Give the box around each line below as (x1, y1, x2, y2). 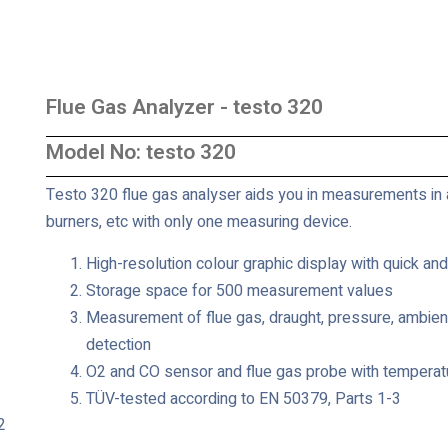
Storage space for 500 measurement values (85, 279, 393, 304)
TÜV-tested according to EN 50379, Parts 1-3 (85, 387, 401, 412)
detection (85, 333, 151, 358)
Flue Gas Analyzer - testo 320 (45, 95, 323, 120)
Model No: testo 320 (45, 140, 236, 165)
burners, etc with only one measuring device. (45, 210, 352, 235)
